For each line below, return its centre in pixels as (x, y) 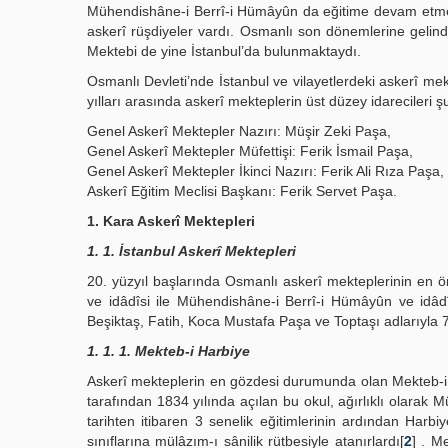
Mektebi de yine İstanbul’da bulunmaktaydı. (224, 51)
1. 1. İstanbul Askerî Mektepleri (191, 251)
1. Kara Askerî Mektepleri (171, 221)
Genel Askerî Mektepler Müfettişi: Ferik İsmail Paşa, (250, 151)
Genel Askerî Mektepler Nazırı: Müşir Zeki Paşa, (239, 131)
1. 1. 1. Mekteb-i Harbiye (168, 351)
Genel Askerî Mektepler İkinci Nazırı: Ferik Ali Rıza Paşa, (265, 171)
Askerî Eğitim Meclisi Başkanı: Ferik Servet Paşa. (242, 191)
